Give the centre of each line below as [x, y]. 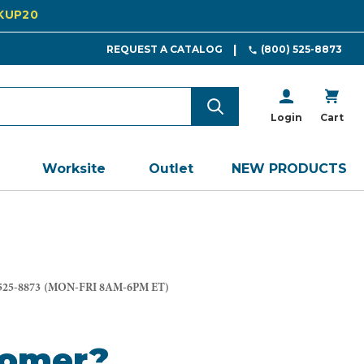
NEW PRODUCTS [289, 168]
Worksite [74, 168]
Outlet [171, 168]
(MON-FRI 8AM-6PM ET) [106, 288]
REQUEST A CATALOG [164, 50]
